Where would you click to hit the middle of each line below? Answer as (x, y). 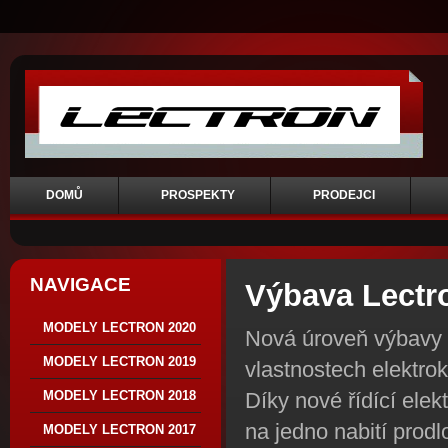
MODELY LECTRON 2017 (119, 429)
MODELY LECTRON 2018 (119, 395)
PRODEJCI (344, 195)
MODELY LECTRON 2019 (119, 361)
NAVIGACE (80, 284)
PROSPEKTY (198, 195)
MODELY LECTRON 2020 (119, 327)
